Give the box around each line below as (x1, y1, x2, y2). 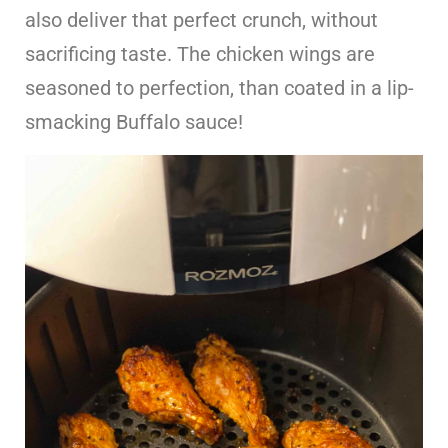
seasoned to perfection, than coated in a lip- (25, 76, 414, 100)
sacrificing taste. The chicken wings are (25, 42, 375, 66)
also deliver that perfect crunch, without (25, 8, 378, 32)
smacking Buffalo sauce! (25, 110, 243, 134)
